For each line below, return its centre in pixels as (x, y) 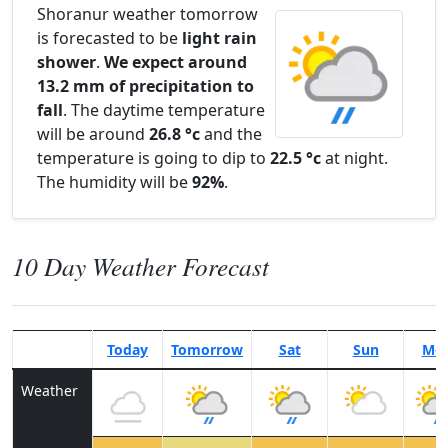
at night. (354, 158)
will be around (93, 134)
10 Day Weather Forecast (140, 266)
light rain (219, 38)
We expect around (175, 62)
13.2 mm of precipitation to (145, 86)
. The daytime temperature (164, 110)
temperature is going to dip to (153, 158)
